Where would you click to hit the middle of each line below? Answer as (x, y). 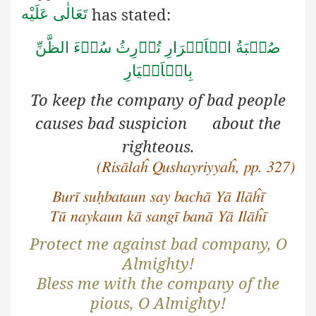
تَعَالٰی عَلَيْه (54, 14)
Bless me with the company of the (158, 283)
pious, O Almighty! (158, 303)
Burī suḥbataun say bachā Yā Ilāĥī (158, 196)
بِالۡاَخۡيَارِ (158, 71)
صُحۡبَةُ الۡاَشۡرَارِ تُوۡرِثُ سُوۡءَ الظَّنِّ (158, 48)
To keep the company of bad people (158, 100)
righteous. (158, 146)
